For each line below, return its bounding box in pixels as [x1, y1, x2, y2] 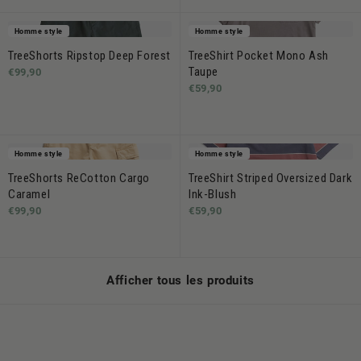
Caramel [8, 187, 51, 201]
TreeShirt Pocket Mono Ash [189, 48, 330, 63]
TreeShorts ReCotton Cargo [8, 171, 151, 185]
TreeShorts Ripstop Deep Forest [8, 48, 171, 63]
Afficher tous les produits [106, 273, 255, 288]
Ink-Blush [189, 187, 237, 201]
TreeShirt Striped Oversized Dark [189, 171, 353, 185]
